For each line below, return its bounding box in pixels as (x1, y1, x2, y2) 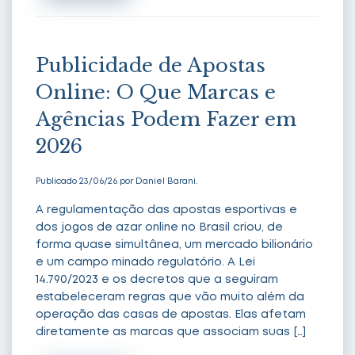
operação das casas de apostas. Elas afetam (36, 309, 306, 319)
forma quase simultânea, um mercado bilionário (36, 239, 313, 250)
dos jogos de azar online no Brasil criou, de (36, 222, 283, 232)
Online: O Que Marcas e (36, 80, 276, 104)
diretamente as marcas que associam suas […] (36, 326, 306, 337)
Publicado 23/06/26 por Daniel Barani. (36, 177, 198, 185)
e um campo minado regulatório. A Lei (36, 257, 255, 267)
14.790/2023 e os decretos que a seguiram (36, 274, 278, 284)
